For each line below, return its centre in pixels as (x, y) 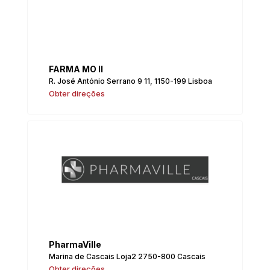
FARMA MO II (76, 69)
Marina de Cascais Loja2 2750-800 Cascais (127, 256)
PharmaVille (75, 244)
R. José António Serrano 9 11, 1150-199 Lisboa (131, 81)
